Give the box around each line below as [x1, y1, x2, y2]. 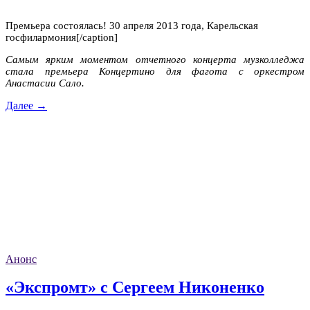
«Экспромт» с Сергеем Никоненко [6, 278, 264, 297]
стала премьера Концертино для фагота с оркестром [6, 65, 304, 77]
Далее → [6, 99, 47, 111]
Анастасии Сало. [6, 77, 84, 89]
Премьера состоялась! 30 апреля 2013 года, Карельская [6, 19, 258, 31]
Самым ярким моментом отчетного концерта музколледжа [6, 53, 304, 65]
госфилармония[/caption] [6, 31, 118, 43]
